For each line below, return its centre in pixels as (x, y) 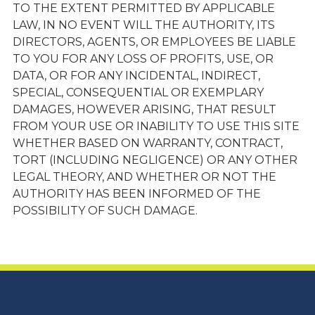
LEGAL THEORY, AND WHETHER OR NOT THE (144, 177)
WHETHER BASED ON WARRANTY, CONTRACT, (147, 143)
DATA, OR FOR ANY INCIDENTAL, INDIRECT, (136, 76)
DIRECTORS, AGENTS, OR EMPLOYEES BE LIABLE (154, 42)
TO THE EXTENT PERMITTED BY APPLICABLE (143, 8)
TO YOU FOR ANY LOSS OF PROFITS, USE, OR (143, 59)
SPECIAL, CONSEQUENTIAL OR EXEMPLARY (138, 92)
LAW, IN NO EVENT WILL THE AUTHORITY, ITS (143, 25)
